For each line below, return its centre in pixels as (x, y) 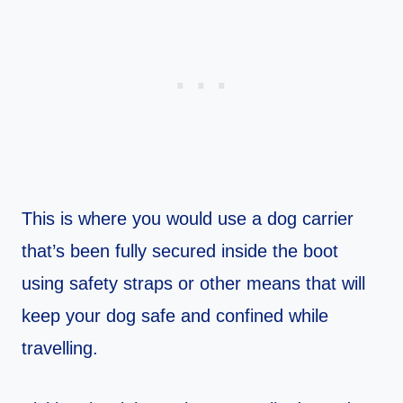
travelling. (60, 349)
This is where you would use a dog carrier (188, 219)
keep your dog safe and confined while (175, 316)
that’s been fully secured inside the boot (180, 251)
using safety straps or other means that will (193, 284)
